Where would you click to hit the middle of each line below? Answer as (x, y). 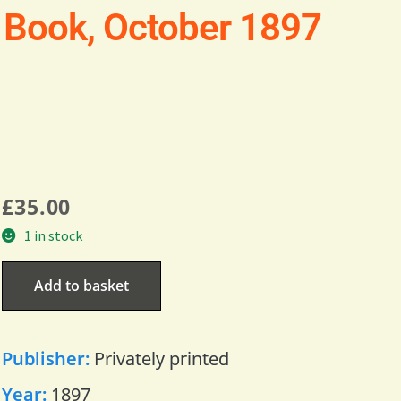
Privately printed (161, 358)
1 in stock (53, 235)
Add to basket (81, 285)
